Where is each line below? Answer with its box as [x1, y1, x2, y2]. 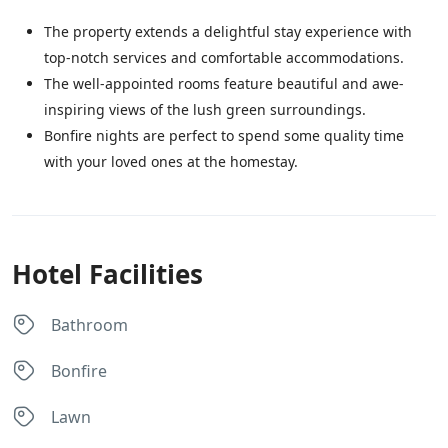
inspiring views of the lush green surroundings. [44, 100, 366, 120]
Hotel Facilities [12, 256, 203, 293]
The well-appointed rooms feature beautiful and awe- [44, 74, 404, 94]
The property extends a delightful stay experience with [44, 22, 412, 42]
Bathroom [51, 314, 128, 337]
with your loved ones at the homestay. [44, 152, 298, 172]
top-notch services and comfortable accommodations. [44, 48, 404, 68]
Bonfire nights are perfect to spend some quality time [44, 126, 404, 146]
